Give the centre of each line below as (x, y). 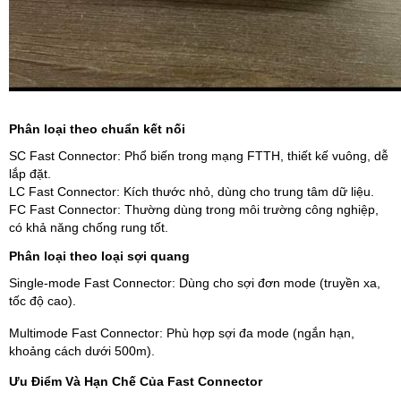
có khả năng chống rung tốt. (89, 227)
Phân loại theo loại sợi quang (99, 256)
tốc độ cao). (43, 301)
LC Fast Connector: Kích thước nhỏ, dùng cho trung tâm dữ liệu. (192, 192)
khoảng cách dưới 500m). (82, 351)
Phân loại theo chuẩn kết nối (97, 129)
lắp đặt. (30, 174)
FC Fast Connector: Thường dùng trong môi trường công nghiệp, (194, 209)
